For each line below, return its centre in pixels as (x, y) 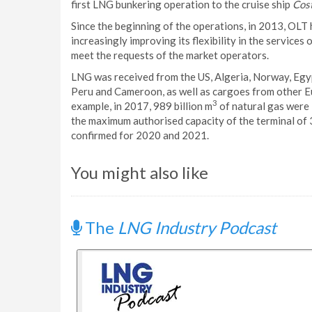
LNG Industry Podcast (197, 227)
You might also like (140, 172)
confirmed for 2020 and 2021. (140, 135)
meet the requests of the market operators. (170, 55)
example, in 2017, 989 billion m (142, 106)
